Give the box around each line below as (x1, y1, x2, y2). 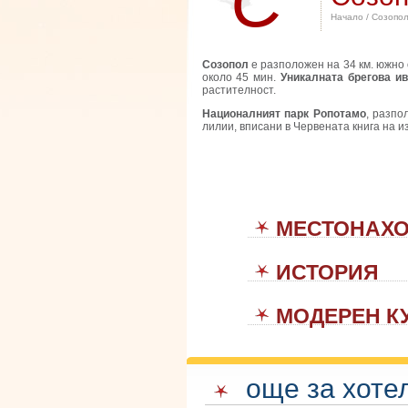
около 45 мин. (201, 71, 281, 84)
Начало (330, 12, 363, 22)
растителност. (201, 84, 276, 97)
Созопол (201, 58, 251, 71)
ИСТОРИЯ (276, 261, 379, 284)
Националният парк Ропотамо (201, 107, 366, 120)
